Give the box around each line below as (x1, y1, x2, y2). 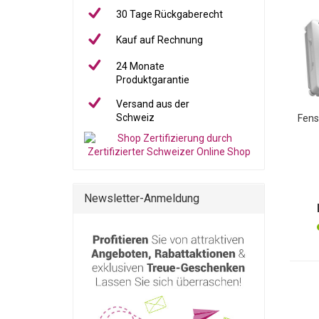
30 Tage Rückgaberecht (116, 9, 224, 20)
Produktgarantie (116, 73, 190, 85)
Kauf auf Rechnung (116, 34, 204, 46)
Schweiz (116, 111, 155, 123)
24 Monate (116, 60, 165, 72)
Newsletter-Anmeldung (84, 191, 199, 205)
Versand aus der (116, 98, 190, 110)
